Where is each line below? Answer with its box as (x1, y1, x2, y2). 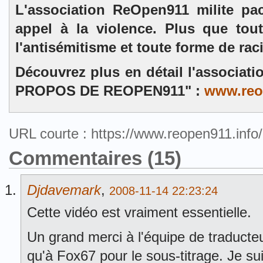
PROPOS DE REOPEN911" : (15, 83, 204, 99)
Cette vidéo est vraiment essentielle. (27, 204, 251, 220)
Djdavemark (27, 182, 101, 198)
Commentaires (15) (9, 147, 181, 169)
